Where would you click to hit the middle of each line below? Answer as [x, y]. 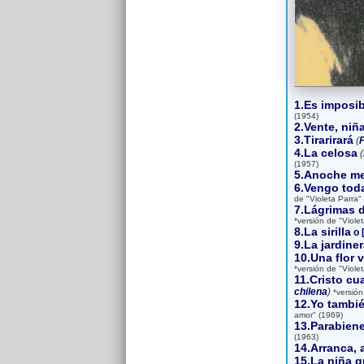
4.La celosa [325, 153]
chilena [310, 292]
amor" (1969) [318, 315]
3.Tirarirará [323, 140]
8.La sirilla [322, 232]
